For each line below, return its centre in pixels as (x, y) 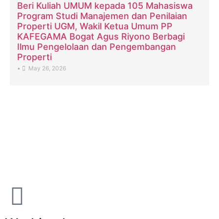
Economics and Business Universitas (107, 146)
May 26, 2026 (47, 68)
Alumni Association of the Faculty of (105, 132)
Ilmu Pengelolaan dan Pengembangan (97, 46)
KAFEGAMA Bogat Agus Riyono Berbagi (101, 36)
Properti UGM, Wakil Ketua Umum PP (95, 26)
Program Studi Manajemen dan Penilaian (102, 16)
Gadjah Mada (42, 159)
